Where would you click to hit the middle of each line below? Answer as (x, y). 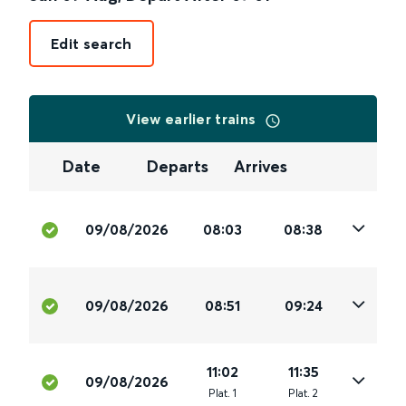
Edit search (92, 43)
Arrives (260, 167)
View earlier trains (193, 119)
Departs (178, 167)
